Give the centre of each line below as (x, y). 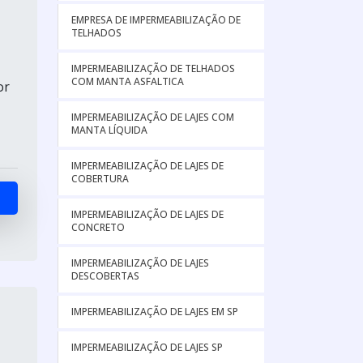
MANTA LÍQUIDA (109, 130)
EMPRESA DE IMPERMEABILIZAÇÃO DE (156, 20)
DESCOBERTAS (105, 276)
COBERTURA (100, 179)
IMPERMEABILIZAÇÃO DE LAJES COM (153, 117)
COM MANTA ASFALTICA (128, 81)
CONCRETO (98, 227)
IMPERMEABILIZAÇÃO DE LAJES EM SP (155, 312)
